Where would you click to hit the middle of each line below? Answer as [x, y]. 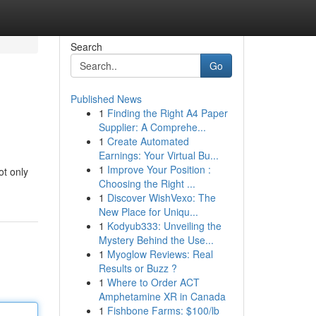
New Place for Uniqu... [148, 212]
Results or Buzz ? [138, 268]
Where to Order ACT [153, 282]
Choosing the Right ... [147, 183]
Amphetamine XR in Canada [162, 296]
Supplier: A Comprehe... [152, 127]
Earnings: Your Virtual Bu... [158, 155]
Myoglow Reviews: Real [160, 254]
